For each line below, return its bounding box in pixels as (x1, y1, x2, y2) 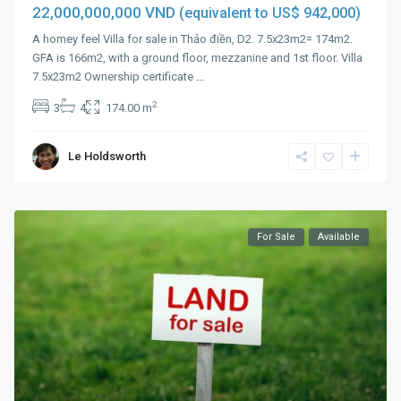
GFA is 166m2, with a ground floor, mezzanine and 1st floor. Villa (32, 50, 363, 64)
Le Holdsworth (68, 149, 147, 163)
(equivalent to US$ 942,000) (179, 4, 362, 21)
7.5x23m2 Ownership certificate (32, 69, 197, 83)
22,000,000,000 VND (32, 3, 180, 21)
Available (317, 230, 360, 243)
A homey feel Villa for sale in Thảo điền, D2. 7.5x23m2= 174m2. (32, 31, 354, 46)
